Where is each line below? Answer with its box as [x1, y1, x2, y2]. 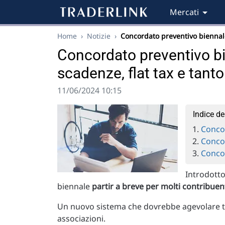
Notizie [87, 31, 110, 41]
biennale [57, 181, 92, 192]
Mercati [170, 7, 199, 18]
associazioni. [57, 213, 105, 224]
